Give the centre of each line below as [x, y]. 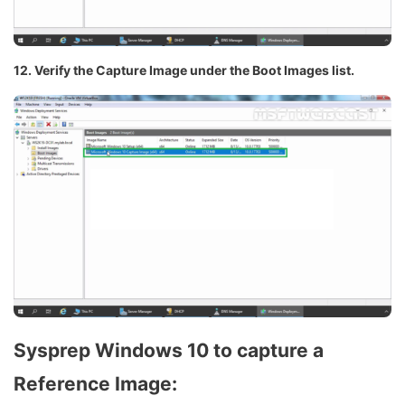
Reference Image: [95, 383]
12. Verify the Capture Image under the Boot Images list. [184, 71]
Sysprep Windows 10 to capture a [169, 350]
